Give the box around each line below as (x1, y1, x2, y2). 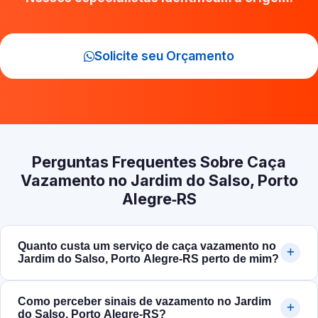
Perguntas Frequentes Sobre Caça (32, 153, 286, 172)
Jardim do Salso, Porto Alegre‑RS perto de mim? (18, 253, 279, 265)
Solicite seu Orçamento (94, 48, 234, 64)
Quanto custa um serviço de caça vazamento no (18, 240, 276, 253)
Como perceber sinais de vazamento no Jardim (18, 295, 271, 308)
